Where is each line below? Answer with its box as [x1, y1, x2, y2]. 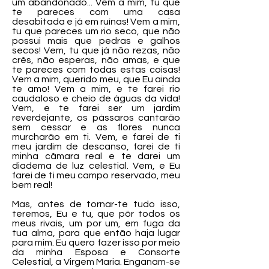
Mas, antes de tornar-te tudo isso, [12, 199, 180, 209]
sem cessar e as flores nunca [12, 122, 180, 132]
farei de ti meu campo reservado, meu [12, 171, 180, 180]
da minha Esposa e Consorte [12, 247, 180, 257]
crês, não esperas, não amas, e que [12, 55, 180, 65]
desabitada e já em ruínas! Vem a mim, [12, 17, 180, 26]
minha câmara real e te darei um [12, 151, 180, 161]
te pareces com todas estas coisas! [12, 65, 180, 74]
